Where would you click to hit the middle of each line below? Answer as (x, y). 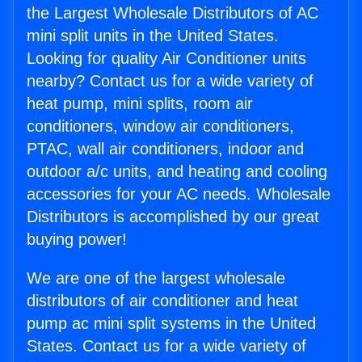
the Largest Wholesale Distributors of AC (173, 13)
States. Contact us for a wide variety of (166, 346)
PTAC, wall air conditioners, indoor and (165, 149)
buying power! (77, 240)
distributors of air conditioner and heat (162, 301)
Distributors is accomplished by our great (173, 217)
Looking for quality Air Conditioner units (166, 59)
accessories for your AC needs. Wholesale (179, 194)
